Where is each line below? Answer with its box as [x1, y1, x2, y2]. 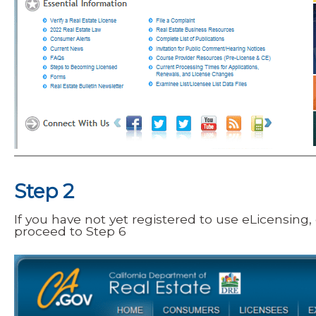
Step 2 [14, 178, 74, 203]
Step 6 [86, 223, 126, 238]
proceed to [14, 223, 86, 238]
